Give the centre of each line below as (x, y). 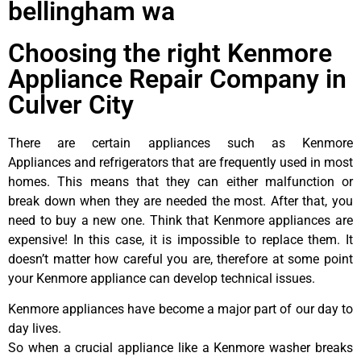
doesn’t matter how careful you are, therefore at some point (180, 259)
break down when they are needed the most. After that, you (180, 201)
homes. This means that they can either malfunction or (180, 181)
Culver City (71, 104)
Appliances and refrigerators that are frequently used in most (180, 162)
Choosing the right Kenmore (170, 53)
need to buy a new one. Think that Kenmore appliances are (180, 220)
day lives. (35, 329)
